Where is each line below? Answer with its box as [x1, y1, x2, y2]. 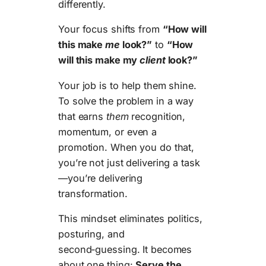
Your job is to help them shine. [58, 79, 197, 91]
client [140, 54, 166, 66]
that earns [58, 110, 106, 122]
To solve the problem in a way [58, 94, 194, 107]
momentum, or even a [58, 125, 157, 138]
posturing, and [58, 228, 125, 240]
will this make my [58, 54, 140, 66]
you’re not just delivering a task [58, 156, 200, 169]
